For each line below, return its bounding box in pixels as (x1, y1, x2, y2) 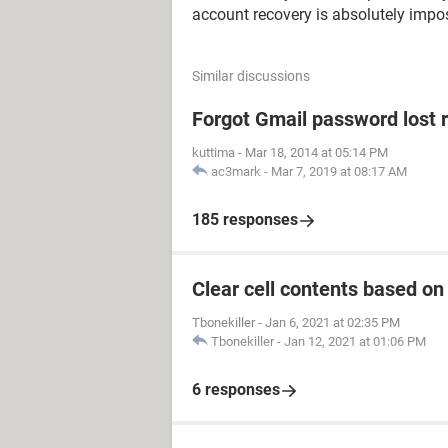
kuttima (192, 145, 235, 160)
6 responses (192, 380, 280, 399)
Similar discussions (192, 68, 310, 84)
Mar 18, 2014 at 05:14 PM (245, 145, 388, 160)
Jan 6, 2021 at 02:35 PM (265, 315, 400, 330)
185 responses (192, 210, 298, 229)
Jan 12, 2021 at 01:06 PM (284, 334, 426, 349)
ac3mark (211, 164, 261, 179)
